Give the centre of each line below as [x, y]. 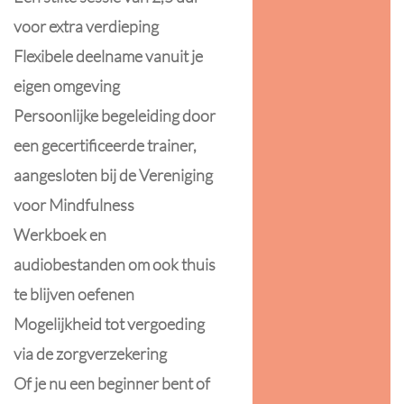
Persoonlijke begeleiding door [115, 115]
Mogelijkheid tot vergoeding [109, 324]
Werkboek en [60, 234]
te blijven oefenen [74, 294]
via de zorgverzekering [90, 353]
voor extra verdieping [86, 26]
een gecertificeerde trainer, [105, 145]
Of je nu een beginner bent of [112, 383]
